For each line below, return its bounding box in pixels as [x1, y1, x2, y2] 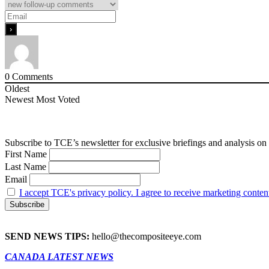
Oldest [5, 83, 29, 94]
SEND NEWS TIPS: [5, 231, 89, 242]
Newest [5, 94, 34, 105]
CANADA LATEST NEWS [5, 252, 113, 262]
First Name [5, 149, 49, 160]
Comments [10, 71, 53, 82]
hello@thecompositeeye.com [89, 231, 201, 242]
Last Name [5, 162, 46, 172]
